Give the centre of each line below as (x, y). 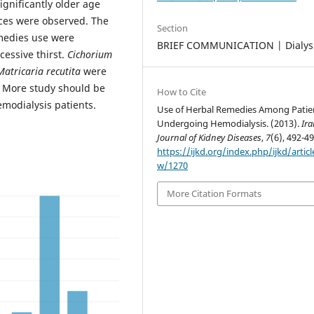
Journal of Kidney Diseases (210, 138)
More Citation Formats (214, 194)
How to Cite (182, 92)
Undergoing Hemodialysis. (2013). (230, 124)
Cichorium (90, 54)
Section (173, 28)
